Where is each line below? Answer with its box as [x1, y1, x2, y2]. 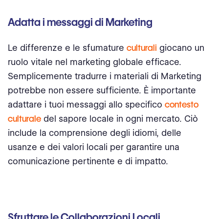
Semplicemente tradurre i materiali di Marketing [8, 71, 201, 81]
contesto [165, 99, 198, 109]
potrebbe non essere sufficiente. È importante [8, 85, 196, 95]
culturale [8, 113, 41, 124]
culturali [127, 43, 157, 53]
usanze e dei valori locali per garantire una [8, 142, 179, 152]
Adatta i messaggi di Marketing [8, 16, 153, 28]
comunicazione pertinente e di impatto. [8, 156, 168, 166]
